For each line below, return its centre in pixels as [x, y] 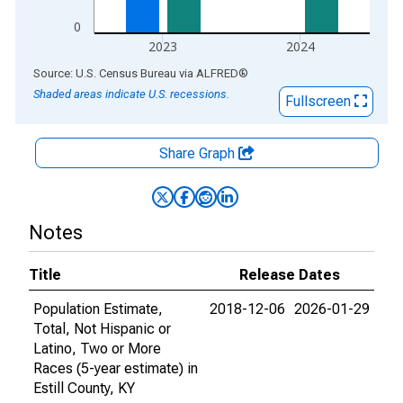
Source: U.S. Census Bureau [105, 73]
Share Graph [199, 153]
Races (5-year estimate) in [116, 368]
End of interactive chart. [89, 72]
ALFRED [217, 73]
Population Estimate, [98, 309]
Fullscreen [320, 101]
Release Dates [290, 275]
